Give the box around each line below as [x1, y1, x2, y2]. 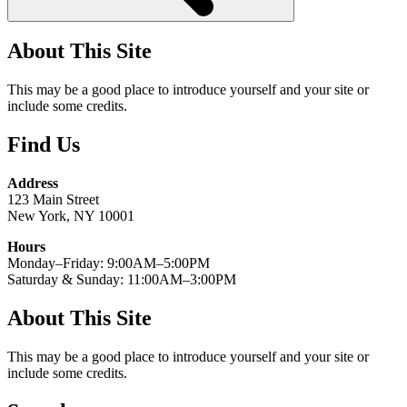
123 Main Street [7, 192, 99, 208]
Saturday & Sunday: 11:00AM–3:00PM [7, 272, 236, 288]
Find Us [7, 133, 80, 157]
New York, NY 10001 [7, 208, 134, 224]
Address [7, 175, 58, 192]
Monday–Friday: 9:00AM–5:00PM [7, 255, 210, 272]
